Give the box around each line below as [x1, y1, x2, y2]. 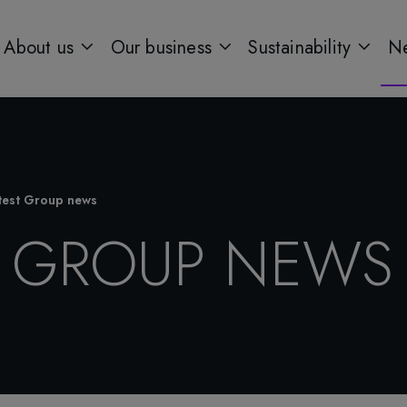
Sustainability [248, 34, 357, 61]
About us [4, 34, 80, 61]
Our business [110, 34, 218, 61]
